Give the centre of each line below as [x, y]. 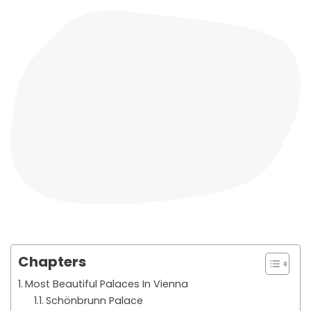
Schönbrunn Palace [94, 300]
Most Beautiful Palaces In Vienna [106, 284]
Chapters [52, 261]
